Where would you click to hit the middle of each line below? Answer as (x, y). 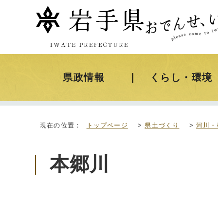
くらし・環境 (181, 77)
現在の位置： (63, 125)
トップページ (107, 125)
